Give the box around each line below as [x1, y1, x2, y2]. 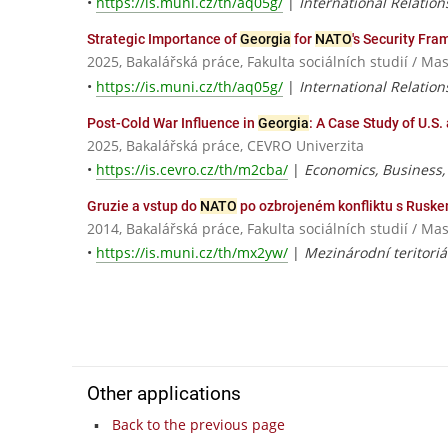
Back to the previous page [111, 415, 285, 435]
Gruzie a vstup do [87, 197, 200, 214]
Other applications [87, 382, 241, 406]
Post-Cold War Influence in [87, 114, 258, 131]
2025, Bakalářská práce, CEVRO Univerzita [87, 135, 364, 155]
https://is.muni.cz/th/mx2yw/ [96, 242, 288, 262]
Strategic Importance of [87, 31, 240, 48]
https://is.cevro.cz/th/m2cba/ [96, 159, 288, 179]
